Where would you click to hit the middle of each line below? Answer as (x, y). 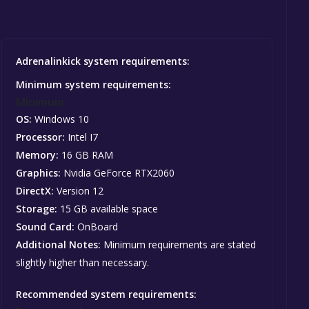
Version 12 (79, 191)
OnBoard (97, 227)
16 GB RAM (86, 155)
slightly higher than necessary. (83, 263)
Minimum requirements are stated (179, 245)
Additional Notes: (59, 245)
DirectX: (35, 191)
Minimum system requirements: (94, 85)
